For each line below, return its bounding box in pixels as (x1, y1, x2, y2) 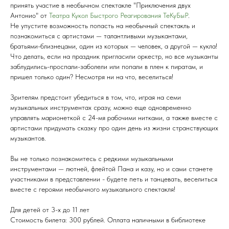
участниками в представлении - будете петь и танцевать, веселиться (10, 174, 217, 183)
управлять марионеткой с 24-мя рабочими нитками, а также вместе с (10, 113, 218, 122)
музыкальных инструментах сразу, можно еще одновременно (10, 103, 191, 111)
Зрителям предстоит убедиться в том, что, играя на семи (10, 93, 181, 101)
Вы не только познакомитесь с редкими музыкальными (10, 154, 173, 163)
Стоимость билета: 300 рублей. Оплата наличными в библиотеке (10, 215, 205, 224)
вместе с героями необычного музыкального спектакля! (10, 185, 175, 193)
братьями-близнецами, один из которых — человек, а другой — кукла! (10, 41, 217, 50)
